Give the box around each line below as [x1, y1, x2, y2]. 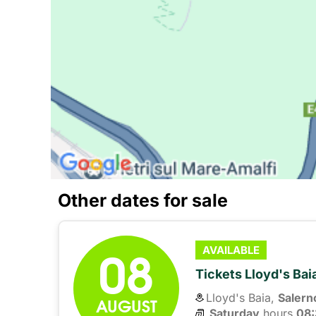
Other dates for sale [58, 189, 228, 211]
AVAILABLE [202, 243, 260, 257]
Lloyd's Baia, [205, 290, 274, 305]
